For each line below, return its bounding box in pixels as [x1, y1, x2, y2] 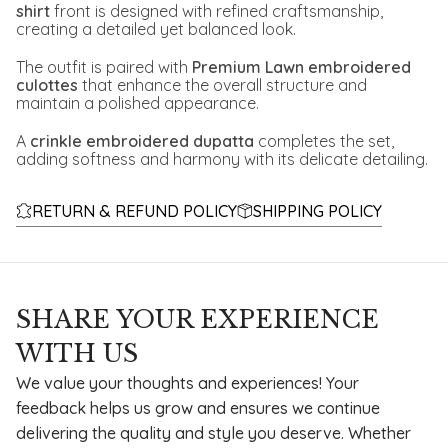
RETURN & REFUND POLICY [32, 201, 237, 222]
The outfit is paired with [16, 57, 188, 78]
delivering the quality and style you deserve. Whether [16, 423, 411, 444]
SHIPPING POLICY [253, 201, 382, 222]
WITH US [16, 339, 138, 369]
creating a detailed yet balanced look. [16, 19, 296, 40]
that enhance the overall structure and [82, 75, 367, 96]
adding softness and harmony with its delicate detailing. [16, 149, 428, 170]
